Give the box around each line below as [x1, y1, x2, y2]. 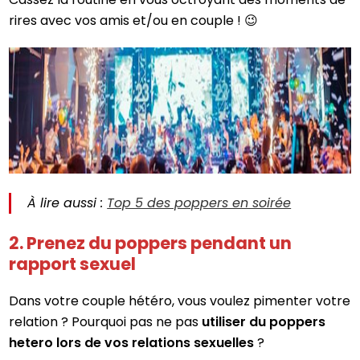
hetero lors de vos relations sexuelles [9, 333, 255, 352]
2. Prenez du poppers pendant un [9, 231, 292, 255]
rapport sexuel [9, 252, 137, 276]
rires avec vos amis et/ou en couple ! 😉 [9, 10, 259, 30]
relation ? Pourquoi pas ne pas [9, 312, 202, 331]
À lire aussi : [27, 193, 108, 212]
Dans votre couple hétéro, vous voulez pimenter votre [9, 291, 351, 310]
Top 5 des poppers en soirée [107, 193, 292, 212]
